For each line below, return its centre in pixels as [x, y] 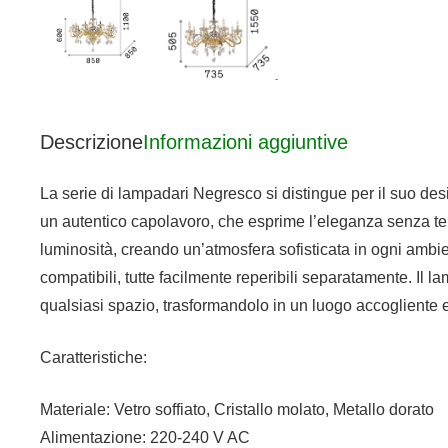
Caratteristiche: [93, 358]
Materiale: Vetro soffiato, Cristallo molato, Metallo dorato [237, 410]
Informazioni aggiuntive [245, 142]
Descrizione [91, 142]
